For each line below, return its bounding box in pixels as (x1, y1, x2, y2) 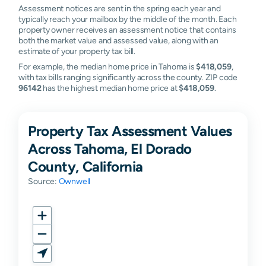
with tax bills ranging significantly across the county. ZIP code (18, 72, 237, 82)
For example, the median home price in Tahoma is (18, 61, 197, 71)
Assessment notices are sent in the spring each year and (18, 3, 221, 13)
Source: (28, 176, 59, 186)
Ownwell (58, 176, 91, 186)
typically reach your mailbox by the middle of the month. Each (18, 14, 237, 24)
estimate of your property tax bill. (18, 46, 136, 56)
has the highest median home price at (41, 83, 179, 93)
